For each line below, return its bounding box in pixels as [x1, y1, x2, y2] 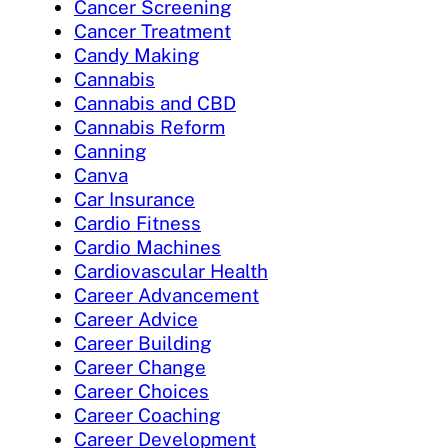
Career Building [74, 332, 212, 355]
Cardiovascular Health [74, 260, 268, 283]
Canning [74, 140, 147, 163]
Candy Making [74, 44, 200, 67]
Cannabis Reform [74, 116, 225, 139]
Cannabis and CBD [74, 92, 236, 115]
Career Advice [74, 308, 198, 331]
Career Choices [74, 380, 209, 403]
